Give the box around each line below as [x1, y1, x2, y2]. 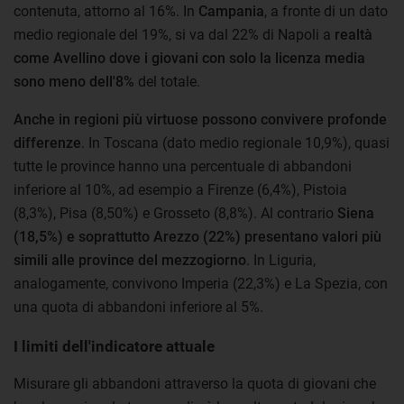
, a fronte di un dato [264, 2, 388, 20]
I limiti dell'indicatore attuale [14, 336, 215, 355]
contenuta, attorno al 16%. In [14, 2, 198, 20]
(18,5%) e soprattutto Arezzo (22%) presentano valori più [14, 227, 381, 245]
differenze [14, 133, 81, 151]
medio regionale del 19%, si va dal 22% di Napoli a [14, 25, 335, 43]
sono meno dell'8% [14, 72, 134, 90]
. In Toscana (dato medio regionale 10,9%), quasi [81, 133, 390, 151]
